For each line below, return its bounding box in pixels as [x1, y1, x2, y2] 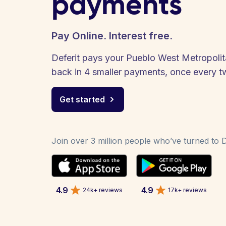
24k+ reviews [83, 186, 123, 194]
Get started [60, 94, 105, 104]
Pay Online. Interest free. [51, 30, 173, 42]
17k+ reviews [168, 186, 207, 194]
